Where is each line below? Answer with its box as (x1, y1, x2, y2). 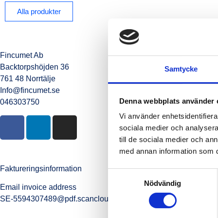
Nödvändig (144, 179, 182, 188)
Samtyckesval (108, 169, 154, 178)
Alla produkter (17, 7, 61, 16)
